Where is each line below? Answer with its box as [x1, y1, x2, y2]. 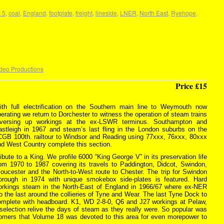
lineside [95, 8, 117, 17]
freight [75, 8, 92, 17]
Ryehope [171, 8, 196, 17]
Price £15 [175, 80, 207, 91]
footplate [49, 8, 72, 17]
